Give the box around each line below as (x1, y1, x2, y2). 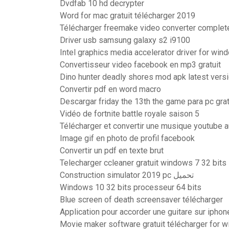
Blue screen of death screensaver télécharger (60, 195, 223, 204)
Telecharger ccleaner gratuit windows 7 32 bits (60, 158, 226, 168)
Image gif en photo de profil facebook (60, 133, 195, 143)
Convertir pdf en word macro (60, 84, 161, 94)
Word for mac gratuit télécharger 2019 (60, 11, 195, 20)
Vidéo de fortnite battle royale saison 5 (60, 109, 199, 119)
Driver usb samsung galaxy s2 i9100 (60, 35, 190, 45)
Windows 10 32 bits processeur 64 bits (60, 182, 201, 192)
